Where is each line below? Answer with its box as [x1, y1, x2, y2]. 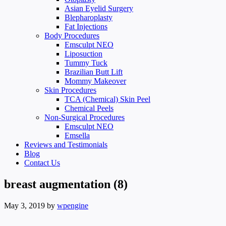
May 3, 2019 [4, 201, 45, 210]
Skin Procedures [44, 86, 96, 94]
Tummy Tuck [65, 59, 107, 67]
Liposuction [65, 49, 102, 58]
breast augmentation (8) [4, 177, 128, 191]
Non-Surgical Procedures [44, 113, 125, 122]
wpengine [57, 201, 88, 210]
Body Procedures [44, 31, 99, 40]
